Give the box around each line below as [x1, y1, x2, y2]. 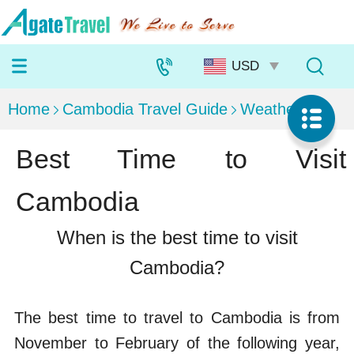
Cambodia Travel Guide [62, 100, 228, 118]
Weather [240, 100, 300, 118]
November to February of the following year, [14, 334, 340, 352]
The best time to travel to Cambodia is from [14, 309, 340, 326]
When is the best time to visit [56, 227, 298, 248]
